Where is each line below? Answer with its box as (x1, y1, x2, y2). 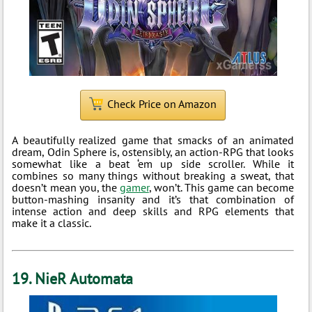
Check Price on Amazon (107, 97, 217, 111)
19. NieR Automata (12, 269, 134, 288)
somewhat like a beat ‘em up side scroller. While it (12, 157, 295, 171)
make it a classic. (12, 216, 92, 230)
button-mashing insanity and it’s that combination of (12, 192, 295, 206)
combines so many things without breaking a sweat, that (12, 169, 295, 182)
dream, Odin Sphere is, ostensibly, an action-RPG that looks (12, 145, 295, 159)
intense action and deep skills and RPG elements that (12, 204, 295, 218)
